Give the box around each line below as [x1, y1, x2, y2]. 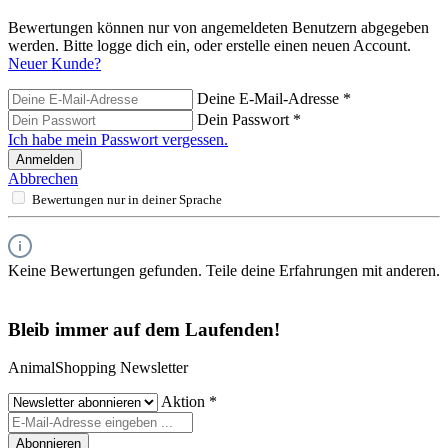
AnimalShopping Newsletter [8, 359, 188, 377]
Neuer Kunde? [8, 54, 101, 72]
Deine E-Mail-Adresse [197, 89, 343, 107]
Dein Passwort [197, 110, 293, 128]
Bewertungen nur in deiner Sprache [32, 191, 222, 207]
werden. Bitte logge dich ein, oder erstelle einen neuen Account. [8, 36, 411, 54]
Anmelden [16, 151, 74, 167]
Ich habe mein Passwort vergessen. [8, 130, 228, 148]
